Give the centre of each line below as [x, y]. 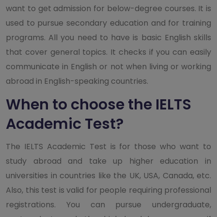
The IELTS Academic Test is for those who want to [108, 146]
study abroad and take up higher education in [108, 161]
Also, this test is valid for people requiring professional [108, 190]
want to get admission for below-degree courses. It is [108, 8]
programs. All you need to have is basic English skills [108, 37]
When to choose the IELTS [99, 104]
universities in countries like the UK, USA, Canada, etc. [108, 175]
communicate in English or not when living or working [108, 66]
